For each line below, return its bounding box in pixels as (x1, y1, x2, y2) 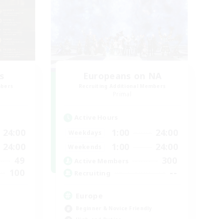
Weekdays (68, 128, 102, 137)
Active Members (74, 156, 129, 165)
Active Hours (74, 113, 118, 122)
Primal (113, 90, 131, 99)
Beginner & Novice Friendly (76, 205, 152, 212)
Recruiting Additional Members (78, 83, 166, 90)
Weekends (68, 142, 102, 151)
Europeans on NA (83, 70, 162, 82)
